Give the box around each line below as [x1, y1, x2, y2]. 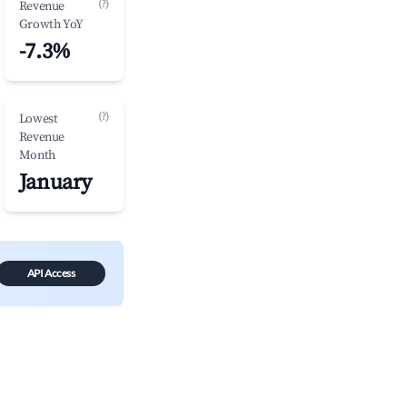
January [18, 169, 92, 196]
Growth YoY [18, 16, 84, 33]
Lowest [18, 111, 58, 127]
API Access [26, 266, 75, 280]
